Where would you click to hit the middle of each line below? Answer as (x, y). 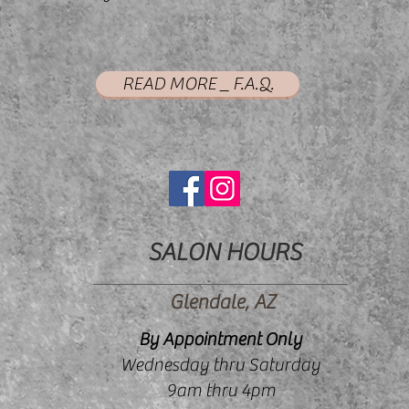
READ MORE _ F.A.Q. (198, 84)
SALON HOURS (225, 252)
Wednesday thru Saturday (220, 365)
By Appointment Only (220, 339)
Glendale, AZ (223, 302)
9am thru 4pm (220, 390)
